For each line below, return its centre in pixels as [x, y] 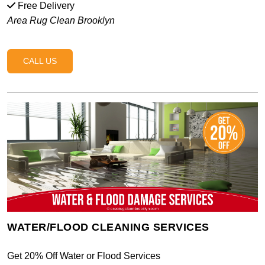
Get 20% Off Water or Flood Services [84, 256]
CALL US [40, 61]
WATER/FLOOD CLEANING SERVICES [108, 227]
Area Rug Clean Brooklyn [61, 20]
